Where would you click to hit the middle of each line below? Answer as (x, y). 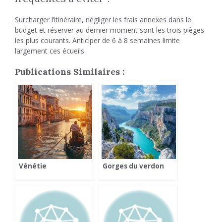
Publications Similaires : (70, 72)
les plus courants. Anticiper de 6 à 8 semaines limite (97, 40)
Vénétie (33, 166)
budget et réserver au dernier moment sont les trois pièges (110, 30)
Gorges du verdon (133, 166)
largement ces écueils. (50, 51)
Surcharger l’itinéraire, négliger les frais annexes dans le (103, 20)
